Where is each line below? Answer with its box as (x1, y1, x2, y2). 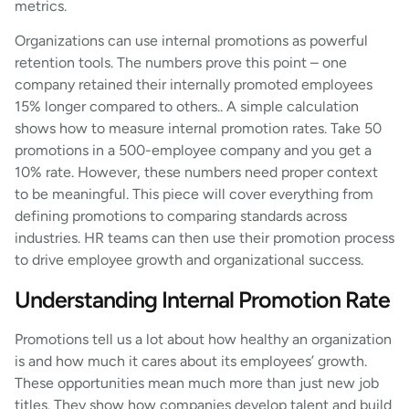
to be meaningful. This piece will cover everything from (15, 185, 373, 204)
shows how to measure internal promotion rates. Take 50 (15, 120, 382, 138)
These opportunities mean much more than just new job (15, 373, 379, 392)
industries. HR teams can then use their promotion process (15, 229, 394, 247)
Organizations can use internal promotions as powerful (15, 32, 368, 50)
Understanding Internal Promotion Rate (15, 285, 390, 313)
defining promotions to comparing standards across (15, 207, 347, 225)
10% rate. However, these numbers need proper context (15, 163, 378, 182)
